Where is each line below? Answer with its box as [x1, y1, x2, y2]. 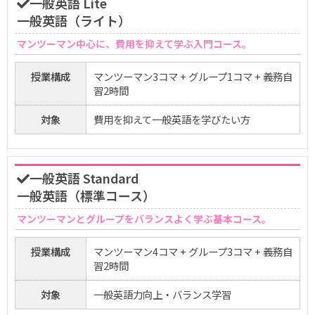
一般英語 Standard [30, 169, 139, 188]
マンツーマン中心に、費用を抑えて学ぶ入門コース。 [17, 37, 252, 51]
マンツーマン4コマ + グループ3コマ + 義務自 [94, 244, 292, 259]
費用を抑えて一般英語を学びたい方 [94, 112, 250, 127]
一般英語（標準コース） [17, 186, 155, 205]
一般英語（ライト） [17, 11, 131, 30]
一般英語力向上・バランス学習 [94, 287, 231, 302]
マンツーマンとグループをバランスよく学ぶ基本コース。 [17, 212, 271, 226]
